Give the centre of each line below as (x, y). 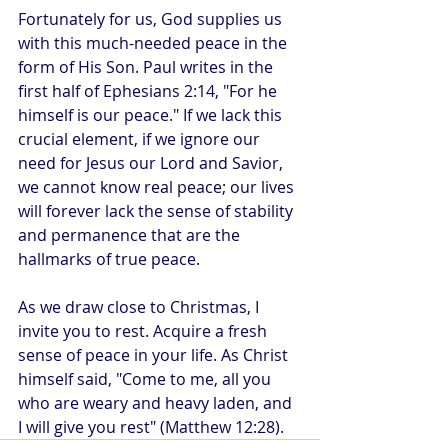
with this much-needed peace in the (154, 43)
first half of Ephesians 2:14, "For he (149, 91)
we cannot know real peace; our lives (158, 187)
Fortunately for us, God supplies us (152, 19)
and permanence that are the (131, 235)
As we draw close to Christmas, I (140, 307)
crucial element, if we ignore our (141, 139)
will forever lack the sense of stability (157, 211)
